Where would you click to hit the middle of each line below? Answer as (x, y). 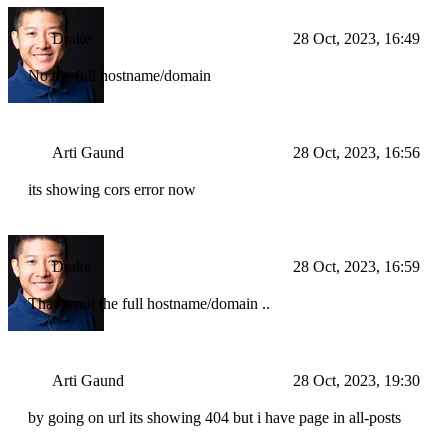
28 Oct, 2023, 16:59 (356, 267)
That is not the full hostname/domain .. (149, 304)
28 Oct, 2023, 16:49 (356, 39)
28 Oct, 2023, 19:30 (356, 381)
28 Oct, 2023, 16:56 (356, 153)
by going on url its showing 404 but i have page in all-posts (214, 418)
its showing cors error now (112, 190)
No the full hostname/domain (119, 76)
